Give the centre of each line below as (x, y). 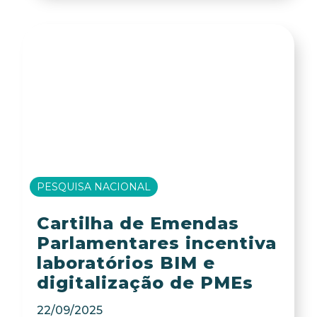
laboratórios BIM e (126, 263)
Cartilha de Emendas (138, 224)
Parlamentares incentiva (156, 243)
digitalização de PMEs (145, 283)
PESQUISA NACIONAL (94, 187)
